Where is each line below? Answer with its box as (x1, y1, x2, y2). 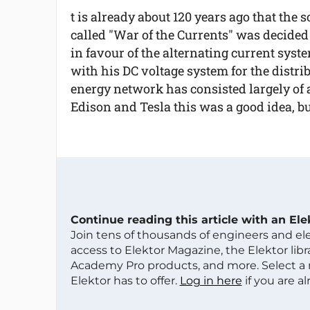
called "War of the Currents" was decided (70, 26, 309, 43)
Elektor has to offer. (70, 274, 180, 287)
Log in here (179, 274, 242, 287)
